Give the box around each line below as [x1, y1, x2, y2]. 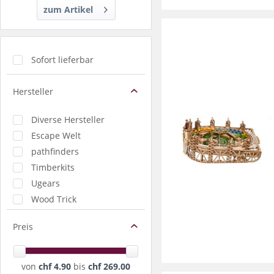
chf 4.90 [39, 260, 73, 272]
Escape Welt [31, 129, 81, 141]
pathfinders [31, 145, 79, 157]
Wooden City [31, 209, 83, 221]
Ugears [31, 177, 60, 189]
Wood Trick [31, 193, 76, 205]
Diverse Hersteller [31, 113, 105, 125]
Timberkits [31, 161, 75, 173]
